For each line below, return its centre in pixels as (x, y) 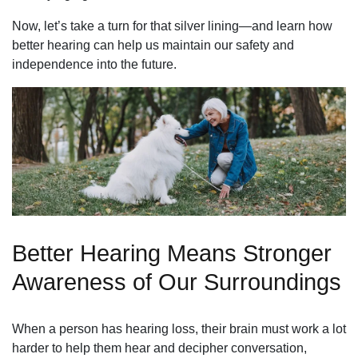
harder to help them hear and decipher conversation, (159, 348)
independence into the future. (94, 64)
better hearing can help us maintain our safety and (153, 45)
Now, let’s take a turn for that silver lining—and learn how (172, 26)
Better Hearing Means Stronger (172, 253)
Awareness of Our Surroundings (177, 282)
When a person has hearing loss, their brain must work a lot (179, 328)
